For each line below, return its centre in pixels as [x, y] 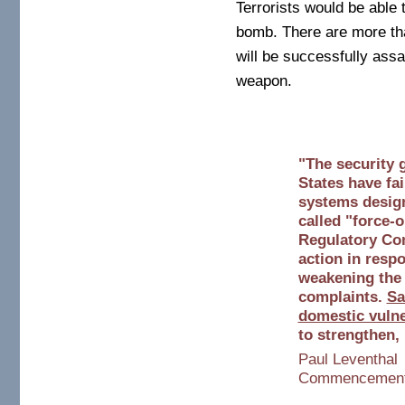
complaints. [342, 296]
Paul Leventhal [348, 359]
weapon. [264, 80]
